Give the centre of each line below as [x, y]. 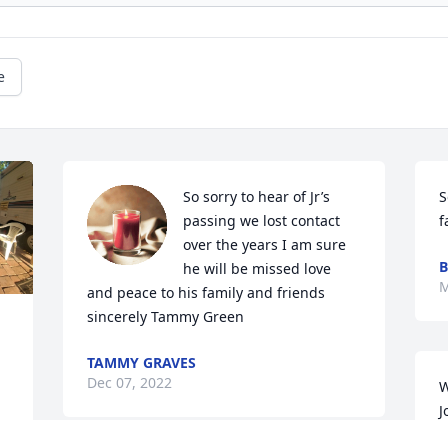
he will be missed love [257, 269]
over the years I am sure [265, 245]
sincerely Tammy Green [166, 317]
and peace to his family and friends [206, 293]
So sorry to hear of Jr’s [257, 197]
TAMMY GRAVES [142, 363]
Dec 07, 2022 [130, 383]
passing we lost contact [262, 221]
